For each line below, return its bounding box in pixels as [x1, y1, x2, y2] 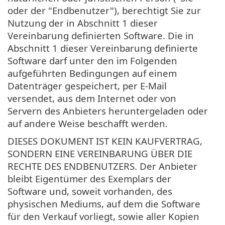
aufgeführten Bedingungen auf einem [8, 66, 177, 79]
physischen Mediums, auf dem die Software [8, 197, 200, 210]
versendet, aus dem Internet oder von [8, 91, 176, 104]
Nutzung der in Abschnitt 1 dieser [8, 16, 158, 29]
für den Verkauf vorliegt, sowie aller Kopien [8, 209, 199, 222]
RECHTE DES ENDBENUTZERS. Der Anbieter [8, 159, 197, 172]
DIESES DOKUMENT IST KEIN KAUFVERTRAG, [8, 134, 202, 147]
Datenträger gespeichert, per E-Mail [8, 79, 167, 92]
